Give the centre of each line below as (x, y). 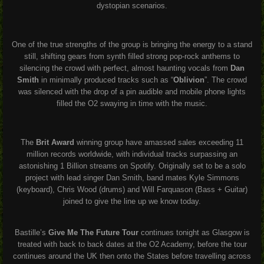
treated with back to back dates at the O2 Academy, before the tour (132, 244)
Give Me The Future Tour (93, 232)
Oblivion (189, 80)
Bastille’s (31, 232)
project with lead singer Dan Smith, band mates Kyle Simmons (132, 177)
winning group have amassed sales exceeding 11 (159, 142)
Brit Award (55, 142)
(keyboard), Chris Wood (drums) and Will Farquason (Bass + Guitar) (132, 189)
